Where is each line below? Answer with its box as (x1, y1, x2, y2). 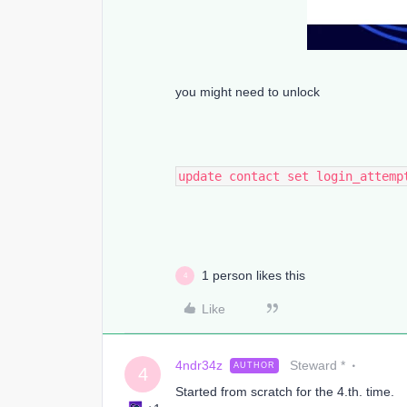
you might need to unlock (175, 84, 320, 99)
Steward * (290, 358, 345, 372)
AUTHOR (233, 361, 275, 370)
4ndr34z (175, 358, 223, 372)
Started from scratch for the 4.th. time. (175, 384, 394, 399)
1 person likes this (202, 268, 305, 283)
